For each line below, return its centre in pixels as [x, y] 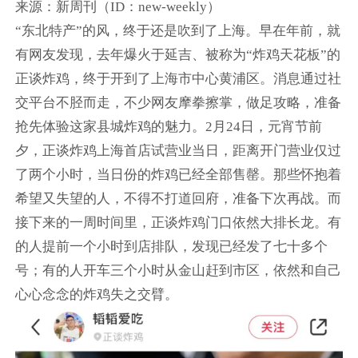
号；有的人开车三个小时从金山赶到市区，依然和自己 [178, 270]
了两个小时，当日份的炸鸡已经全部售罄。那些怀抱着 [178, 174]
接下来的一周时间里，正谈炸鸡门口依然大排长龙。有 [178, 222]
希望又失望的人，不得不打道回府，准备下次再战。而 [178, 198]
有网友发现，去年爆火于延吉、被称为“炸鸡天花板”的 [177, 54]
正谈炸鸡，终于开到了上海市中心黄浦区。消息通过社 [178, 78]
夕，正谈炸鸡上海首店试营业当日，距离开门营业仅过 [178, 150]
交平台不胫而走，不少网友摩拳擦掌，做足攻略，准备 [178, 102]
